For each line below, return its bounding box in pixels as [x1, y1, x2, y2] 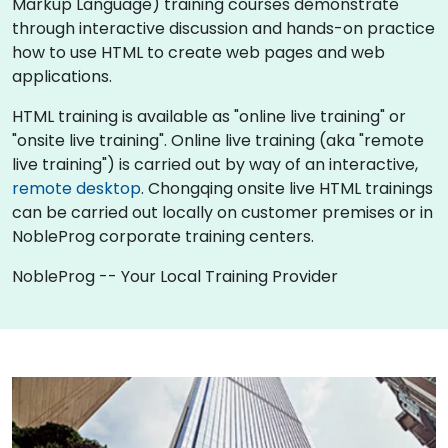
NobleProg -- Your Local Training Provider [12, 264, 338, 288]
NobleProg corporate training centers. [12, 224, 314, 248]
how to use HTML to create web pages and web [12, 40, 385, 64]
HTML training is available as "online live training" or [12, 104, 406, 128]
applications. [12, 64, 112, 88]
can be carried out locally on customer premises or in [12, 200, 433, 224]
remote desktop [12, 176, 141, 200]
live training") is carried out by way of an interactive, [12, 152, 418, 176]
